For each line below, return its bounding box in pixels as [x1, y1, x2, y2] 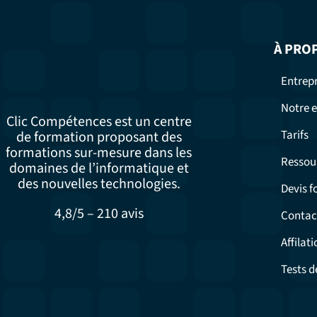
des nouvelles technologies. [17, 174, 180, 195]
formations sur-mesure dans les [6, 143, 192, 163]
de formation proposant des [16, 127, 182, 148]
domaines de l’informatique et [8, 158, 189, 179]
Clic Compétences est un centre [6, 112, 192, 132]
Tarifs [280, 127, 309, 144]
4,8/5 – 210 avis [54, 204, 144, 224]
